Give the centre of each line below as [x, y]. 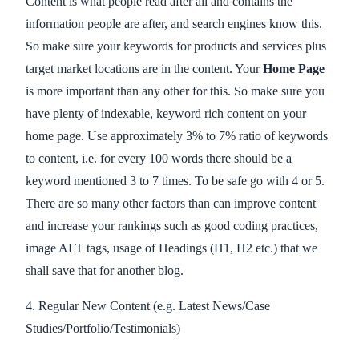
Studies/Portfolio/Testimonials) [103, 328]
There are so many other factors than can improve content [171, 203]
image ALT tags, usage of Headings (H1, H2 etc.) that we [171, 248]
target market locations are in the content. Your [144, 68]
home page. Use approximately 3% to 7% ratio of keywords [177, 135]
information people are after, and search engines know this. [174, 23]
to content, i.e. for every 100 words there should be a [159, 158]
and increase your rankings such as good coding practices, [172, 225]
